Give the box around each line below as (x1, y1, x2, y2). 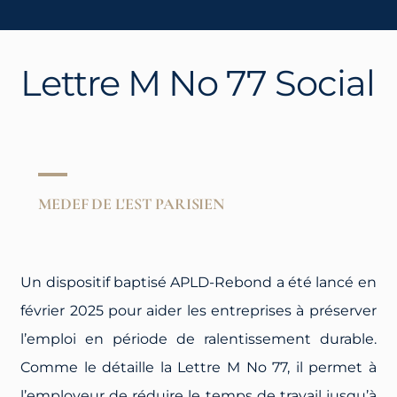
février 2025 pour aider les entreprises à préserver (20, 301, 377, 319)
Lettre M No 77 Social (20, 60, 376, 105)
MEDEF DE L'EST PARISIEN (38, 193, 224, 214)
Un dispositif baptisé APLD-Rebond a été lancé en (20, 273, 377, 291)
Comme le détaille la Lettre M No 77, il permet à (20, 358, 377, 376)
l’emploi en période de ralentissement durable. (20, 330, 377, 347)
